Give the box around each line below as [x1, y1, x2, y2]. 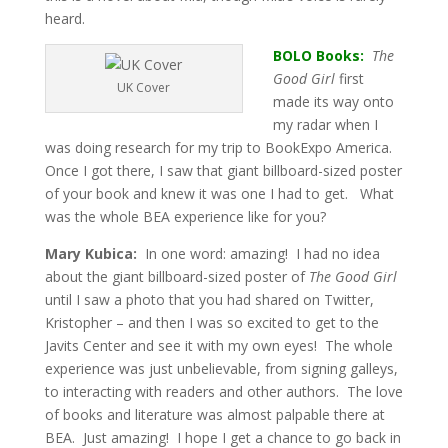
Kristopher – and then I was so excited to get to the [44, 313, 379, 332]
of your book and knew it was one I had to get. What [44, 184, 394, 203]
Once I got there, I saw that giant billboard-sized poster [44, 161, 402, 180]
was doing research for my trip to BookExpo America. [44, 138, 396, 157]
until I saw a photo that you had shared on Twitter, [44, 290, 374, 309]
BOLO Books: [272, 46, 364, 65]
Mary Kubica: [44, 244, 141, 263]
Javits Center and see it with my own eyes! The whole [44, 336, 393, 355]
